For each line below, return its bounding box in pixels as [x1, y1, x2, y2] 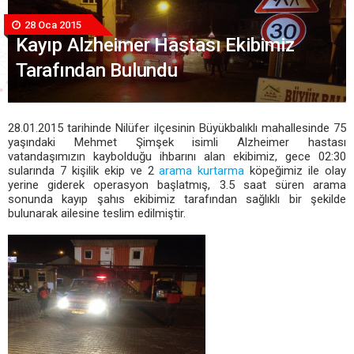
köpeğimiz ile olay [244, 163, 347, 178]
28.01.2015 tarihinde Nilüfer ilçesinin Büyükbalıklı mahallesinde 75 [8, 120, 346, 135]
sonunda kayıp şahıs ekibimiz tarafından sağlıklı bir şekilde [8, 191, 346, 206]
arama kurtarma [159, 163, 245, 178]
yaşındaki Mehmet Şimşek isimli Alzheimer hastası [8, 134, 346, 149]
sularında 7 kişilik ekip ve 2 [8, 163, 160, 178]
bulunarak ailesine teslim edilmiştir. [8, 205, 189, 220]
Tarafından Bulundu [16, 59, 178, 82]
